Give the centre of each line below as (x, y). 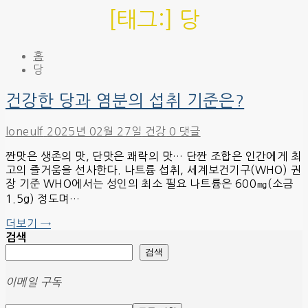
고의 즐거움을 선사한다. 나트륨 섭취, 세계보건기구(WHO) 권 (153, 169)
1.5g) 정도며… (43, 198)
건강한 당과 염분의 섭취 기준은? (125, 100)
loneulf (25, 131)
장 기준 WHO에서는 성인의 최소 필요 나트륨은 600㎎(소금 (150, 183)
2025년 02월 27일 (95, 131)
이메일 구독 (34, 282)
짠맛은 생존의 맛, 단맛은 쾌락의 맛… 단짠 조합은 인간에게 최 (153, 156)
